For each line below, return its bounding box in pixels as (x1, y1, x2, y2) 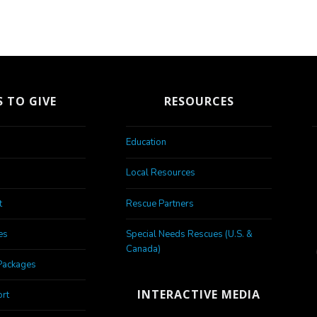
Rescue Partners (126, 197, 195, 210)
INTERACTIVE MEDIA (137, 287, 261, 303)
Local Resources (126, 166, 196, 180)
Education (126, 136, 167, 149)
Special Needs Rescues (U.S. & (126, 227, 253, 241)
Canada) (126, 242, 161, 255)
